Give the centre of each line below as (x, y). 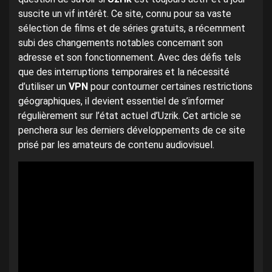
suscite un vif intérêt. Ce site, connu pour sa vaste (125, 14)
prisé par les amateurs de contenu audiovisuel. (116, 145)
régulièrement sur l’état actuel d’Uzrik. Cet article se (130, 116)
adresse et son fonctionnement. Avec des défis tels (130, 57)
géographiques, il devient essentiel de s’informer (121, 101)
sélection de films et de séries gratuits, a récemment (132, 28)
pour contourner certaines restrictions (170, 87)
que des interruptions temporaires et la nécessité (124, 72)
